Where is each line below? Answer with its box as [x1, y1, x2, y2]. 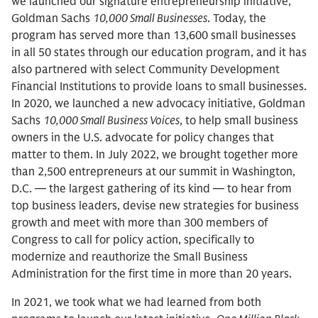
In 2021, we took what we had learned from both [11, 295, 261, 310]
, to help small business [180, 114, 298, 128]
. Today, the [207, 11, 266, 26]
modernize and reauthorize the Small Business [11, 250, 248, 265]
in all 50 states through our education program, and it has [11, 45, 307, 60]
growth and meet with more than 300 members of [11, 216, 268, 231]
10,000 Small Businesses [93, 11, 207, 26]
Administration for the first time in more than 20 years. [11, 267, 292, 282]
